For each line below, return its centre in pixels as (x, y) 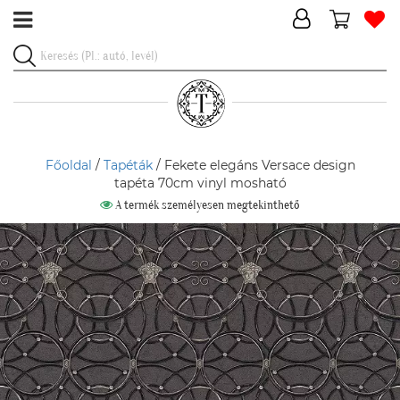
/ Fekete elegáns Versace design (254, 165)
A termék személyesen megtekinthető (206, 205)
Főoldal (68, 165)
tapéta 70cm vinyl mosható (200, 183)
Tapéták (128, 165)
